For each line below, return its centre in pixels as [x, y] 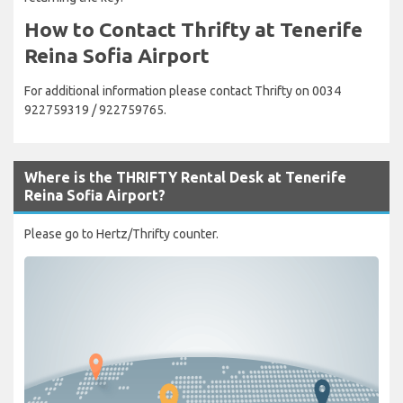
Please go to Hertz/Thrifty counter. [121, 233]
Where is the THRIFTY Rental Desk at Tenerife [185, 177]
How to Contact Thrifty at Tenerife [193, 29]
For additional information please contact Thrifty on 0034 [183, 90]
